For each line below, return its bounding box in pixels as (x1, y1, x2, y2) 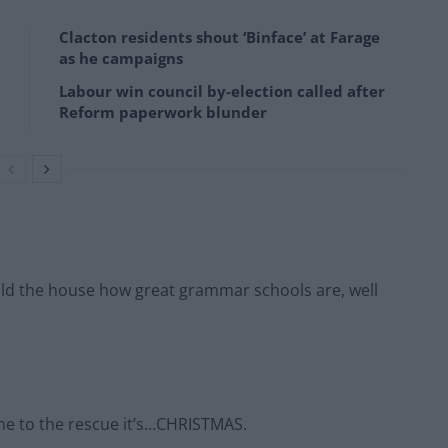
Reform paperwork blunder (59, 102, 267, 123)
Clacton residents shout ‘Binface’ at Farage (59, 27, 380, 48)
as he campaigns (59, 48, 183, 69)
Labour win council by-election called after (59, 81, 385, 102)
